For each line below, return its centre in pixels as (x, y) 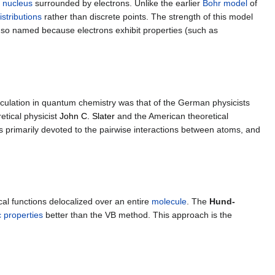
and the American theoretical (172, 116)
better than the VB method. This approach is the (137, 215)
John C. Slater (87, 116)
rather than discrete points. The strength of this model (147, 17)
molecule (169, 201)
